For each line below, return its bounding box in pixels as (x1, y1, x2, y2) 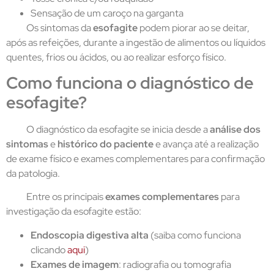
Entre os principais (26, 190, 103, 204)
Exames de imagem (31, 257, 119, 271)
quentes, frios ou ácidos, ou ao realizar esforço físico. (6, 50, 226, 64)
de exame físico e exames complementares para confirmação (6, 152, 265, 165)
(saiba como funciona (149, 228, 241, 242)
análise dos (208, 122, 261, 136)
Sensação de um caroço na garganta (31, 6, 185, 20)
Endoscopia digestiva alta (31, 228, 149, 242)
